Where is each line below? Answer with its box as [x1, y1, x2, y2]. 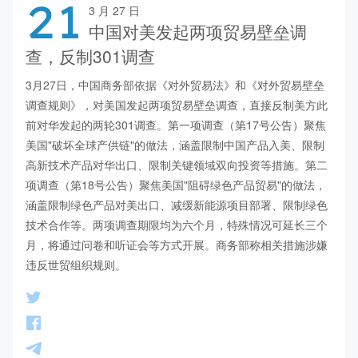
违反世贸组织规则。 [26, 257, 126, 273]
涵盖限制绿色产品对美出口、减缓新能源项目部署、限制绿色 [26, 197, 328, 213]
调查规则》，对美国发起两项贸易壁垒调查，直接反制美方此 [26, 97, 328, 113]
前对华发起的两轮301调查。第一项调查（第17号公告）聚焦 [26, 117, 326, 133]
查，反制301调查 [26, 44, 155, 69]
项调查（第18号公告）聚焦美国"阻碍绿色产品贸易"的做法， [26, 177, 326, 193]
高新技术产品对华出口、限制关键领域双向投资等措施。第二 [26, 157, 328, 173]
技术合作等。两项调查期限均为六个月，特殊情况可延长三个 [26, 217, 328, 233]
